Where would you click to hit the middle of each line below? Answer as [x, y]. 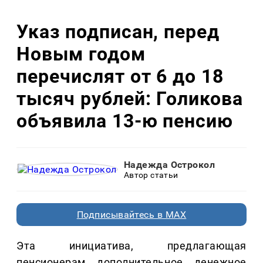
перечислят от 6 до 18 [120, 76]
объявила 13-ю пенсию [125, 121]
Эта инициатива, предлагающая [131, 246]
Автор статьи [151, 175]
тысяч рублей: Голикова [130, 98]
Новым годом [81, 54]
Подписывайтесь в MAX [131, 215]
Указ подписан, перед [118, 31]
